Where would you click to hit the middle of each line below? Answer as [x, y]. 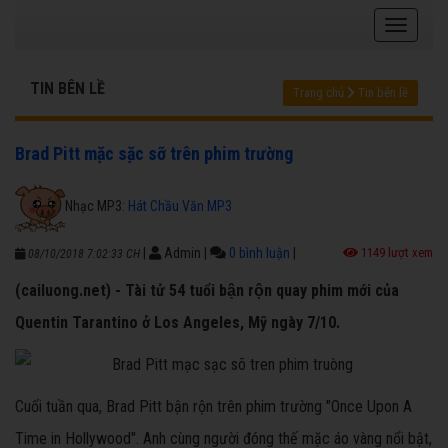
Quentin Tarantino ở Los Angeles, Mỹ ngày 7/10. [177, 323]
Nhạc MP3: [96, 205]
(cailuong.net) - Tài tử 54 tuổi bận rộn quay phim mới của [207, 291]
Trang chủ [318, 93]
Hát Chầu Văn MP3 [180, 205]
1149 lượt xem [395, 253]
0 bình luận [259, 253]
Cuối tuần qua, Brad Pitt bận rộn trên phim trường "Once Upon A [213, 407]
